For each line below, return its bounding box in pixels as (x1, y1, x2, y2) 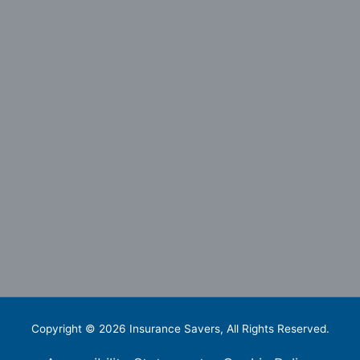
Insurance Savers (129, 322, 220, 336)
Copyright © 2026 (31, 322, 129, 336)
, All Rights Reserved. (219, 322, 329, 336)
